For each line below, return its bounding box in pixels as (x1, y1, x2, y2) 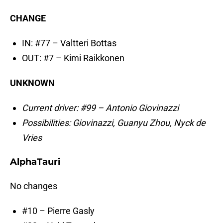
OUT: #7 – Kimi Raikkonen (22, 53, 124, 64)
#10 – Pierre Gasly (22, 206, 95, 217)
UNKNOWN (10, 78, 55, 89)
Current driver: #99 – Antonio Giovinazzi (22, 103, 179, 113)
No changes (10, 181, 57, 192)
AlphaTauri (10, 156, 60, 168)
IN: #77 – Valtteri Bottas (22, 38, 116, 49)
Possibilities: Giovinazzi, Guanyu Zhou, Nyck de (22, 117, 206, 128)
